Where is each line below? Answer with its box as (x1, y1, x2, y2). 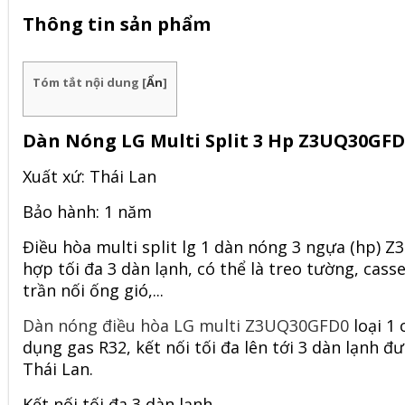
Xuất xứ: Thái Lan (23, 165, 156, 187)
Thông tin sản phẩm (23, 12, 211, 36)
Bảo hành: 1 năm (23, 201, 152, 222)
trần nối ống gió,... (23, 279, 164, 301)
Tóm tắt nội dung (33, 74, 142, 90)
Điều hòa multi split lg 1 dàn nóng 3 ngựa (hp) (23, 236, 385, 258)
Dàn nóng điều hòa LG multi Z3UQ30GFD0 (23, 315, 349, 336)
